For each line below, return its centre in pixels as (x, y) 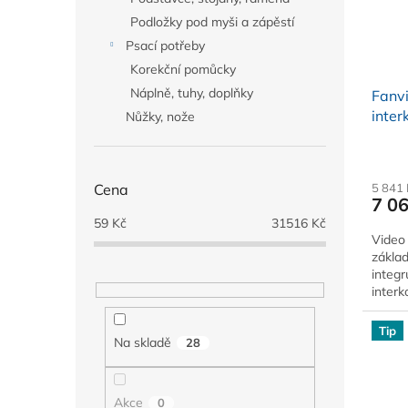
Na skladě (142, 343)
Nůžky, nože (160, 117)
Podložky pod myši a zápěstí (212, 22)
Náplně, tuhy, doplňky (192, 93)
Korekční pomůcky (183, 69)
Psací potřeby (165, 46)
